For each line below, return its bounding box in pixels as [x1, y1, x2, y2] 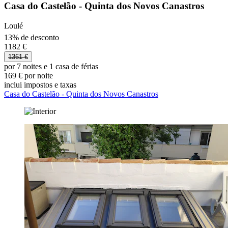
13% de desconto [4, 33, 59, 42]
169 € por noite [4, 71, 53, 80]
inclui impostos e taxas [4, 80, 76, 90]
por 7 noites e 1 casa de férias [4, 62, 98, 71]
